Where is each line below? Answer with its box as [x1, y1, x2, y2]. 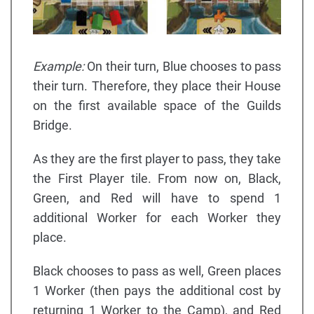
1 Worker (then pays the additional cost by [33, 282, 281, 298]
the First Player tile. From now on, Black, [33, 170, 281, 186]
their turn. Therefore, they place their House [33, 78, 281, 93]
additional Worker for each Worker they [33, 210, 281, 225]
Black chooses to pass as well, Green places [33, 263, 281, 278]
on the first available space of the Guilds [33, 97, 281, 113]
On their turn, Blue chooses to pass [84, 58, 281, 74]
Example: [33, 58, 84, 74]
